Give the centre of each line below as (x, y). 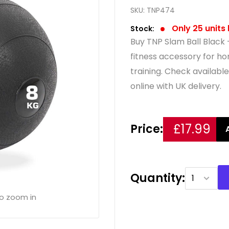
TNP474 (161, 10)
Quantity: (158, 178)
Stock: (142, 28)
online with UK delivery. (176, 86)
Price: (147, 129)
